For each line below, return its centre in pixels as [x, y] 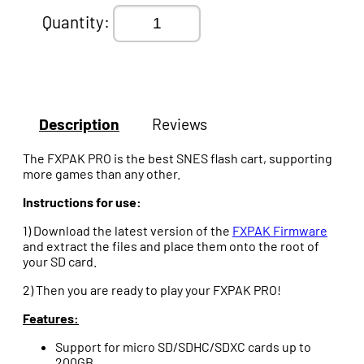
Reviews [180, 124]
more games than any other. [102, 174]
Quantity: [78, 22]
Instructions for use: [82, 202]
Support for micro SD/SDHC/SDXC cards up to [183, 347]
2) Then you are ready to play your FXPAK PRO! [152, 290]
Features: [51, 318]
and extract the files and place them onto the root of [171, 246]
